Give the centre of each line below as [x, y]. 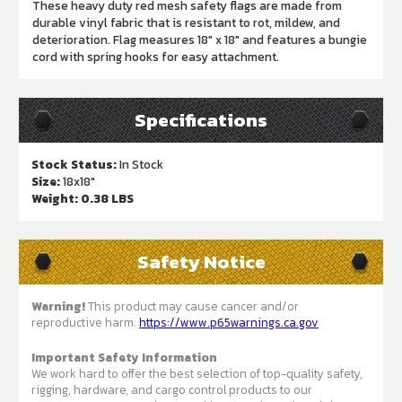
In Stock [140, 165]
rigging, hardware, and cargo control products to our [172, 390]
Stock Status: [74, 165]
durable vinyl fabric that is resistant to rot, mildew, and [186, 23]
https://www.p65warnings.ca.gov [229, 323]
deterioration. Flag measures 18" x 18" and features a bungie [200, 40]
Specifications [201, 120]
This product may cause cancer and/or [192, 306]
